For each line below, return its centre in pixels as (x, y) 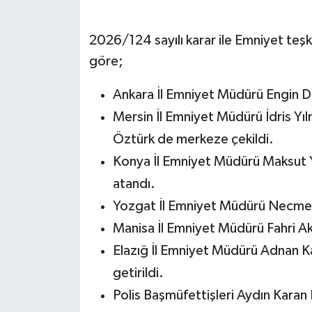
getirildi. (138, 273)
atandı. (134, 184)
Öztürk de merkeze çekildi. (193, 139)
